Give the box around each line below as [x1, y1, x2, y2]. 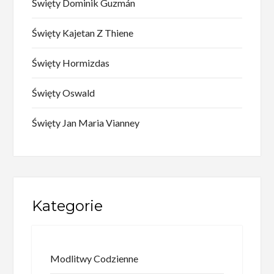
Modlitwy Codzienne [50, 252, 139, 264]
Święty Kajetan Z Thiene [32, 26, 134, 39]
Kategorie [32, 196, 103, 215]
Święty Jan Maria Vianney [32, 116, 140, 128]
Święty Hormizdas [32, 56, 110, 68]
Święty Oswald [32, 86, 95, 98]
